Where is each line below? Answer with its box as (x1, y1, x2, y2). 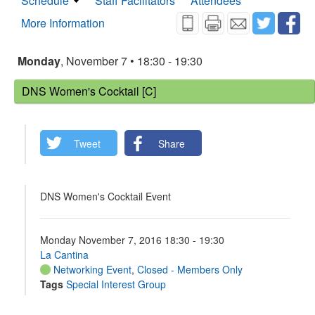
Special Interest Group (66, 277, 166, 291)
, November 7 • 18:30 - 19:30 (60, 53, 202, 69)
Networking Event (51, 262, 131, 276)
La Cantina (40, 247, 89, 262)
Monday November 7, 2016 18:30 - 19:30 (40, 233, 224, 247)
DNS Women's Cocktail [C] (22, 83, 156, 99)
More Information (21, 15, 105, 31)
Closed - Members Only (137, 262, 243, 276)
